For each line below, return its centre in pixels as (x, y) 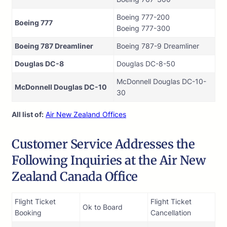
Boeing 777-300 (143, 28)
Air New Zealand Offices (86, 115)
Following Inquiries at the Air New (108, 161)
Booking (28, 213)
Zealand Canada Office (75, 177)
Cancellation (171, 213)
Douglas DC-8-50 (146, 64)
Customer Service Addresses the (103, 144)
